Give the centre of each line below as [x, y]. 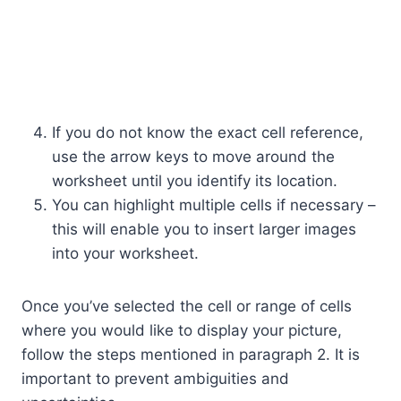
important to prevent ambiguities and [155, 379]
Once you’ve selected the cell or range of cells [187, 307]
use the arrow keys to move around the [193, 157]
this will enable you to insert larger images [204, 230]
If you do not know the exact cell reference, [208, 133]
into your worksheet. [125, 254]
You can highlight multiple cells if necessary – [214, 205]
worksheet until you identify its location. [195, 181]
